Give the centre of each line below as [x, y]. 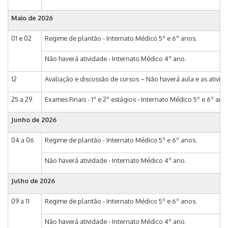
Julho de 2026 [33, 181]
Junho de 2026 [34, 120]
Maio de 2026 [32, 18]
